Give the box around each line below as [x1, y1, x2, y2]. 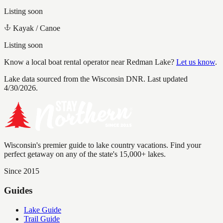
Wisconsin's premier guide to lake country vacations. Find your [4, 141, 201, 150]
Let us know [176, 58, 215, 67]
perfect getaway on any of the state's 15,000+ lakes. [4, 150, 166, 159]
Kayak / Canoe [13, 24, 60, 33]
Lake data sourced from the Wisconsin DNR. [4, 75, 145, 84]
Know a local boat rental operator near [4, 58, 126, 67]
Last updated [145, 75, 188, 84]
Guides [4, 185, 32, 196]
